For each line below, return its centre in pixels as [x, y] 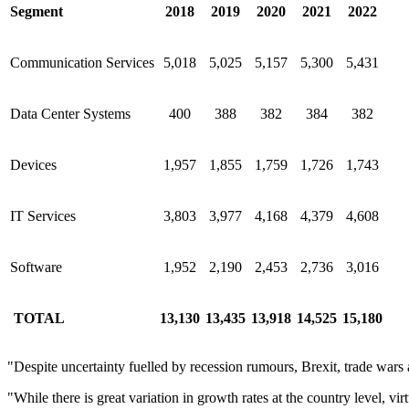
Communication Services [82, 63]
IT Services [43, 216]
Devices [33, 165]
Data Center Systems [70, 114]
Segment [37, 12]
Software [36, 267]
